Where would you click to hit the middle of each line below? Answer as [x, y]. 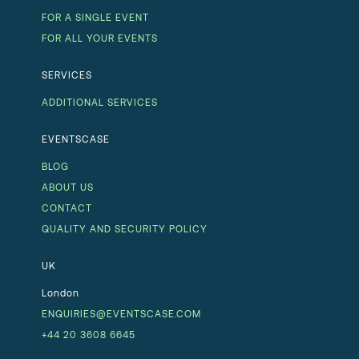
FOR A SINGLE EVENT [95, 16]
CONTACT [67, 207]
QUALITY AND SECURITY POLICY [125, 228]
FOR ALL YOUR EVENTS [100, 37]
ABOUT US [68, 186]
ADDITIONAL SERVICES [100, 101]
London [61, 292]
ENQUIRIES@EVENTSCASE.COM [121, 313]
